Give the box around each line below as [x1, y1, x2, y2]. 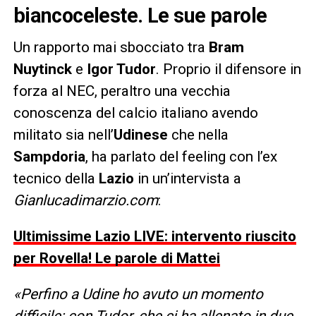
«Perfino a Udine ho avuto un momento [13, 285, 263, 303]
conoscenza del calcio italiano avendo [13, 104, 258, 121]
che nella [167, 126, 229, 143]
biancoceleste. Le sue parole [13, 3, 267, 28]
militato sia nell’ [13, 126, 114, 143]
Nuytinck [13, 60, 72, 78]
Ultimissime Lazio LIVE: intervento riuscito [13, 227, 296, 245]
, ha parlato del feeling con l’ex [85, 147, 277, 165]
